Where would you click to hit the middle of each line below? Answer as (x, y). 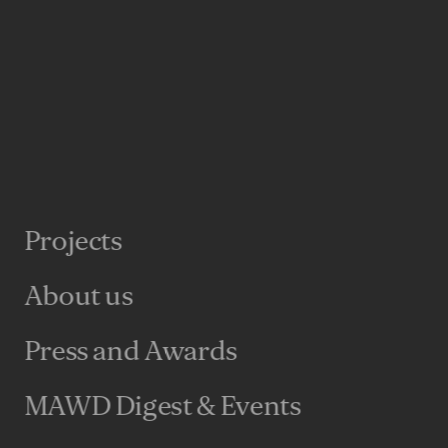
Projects (73, 241)
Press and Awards (131, 351)
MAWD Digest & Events (162, 406)
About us (79, 296)
